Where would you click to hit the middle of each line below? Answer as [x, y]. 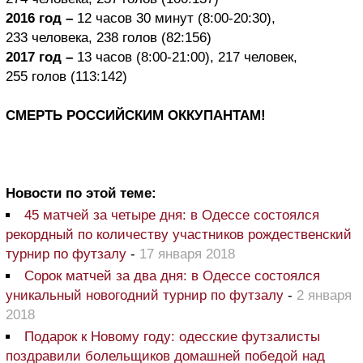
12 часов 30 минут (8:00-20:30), [174, 19]
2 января [324, 296]
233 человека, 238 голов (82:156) [109, 38]
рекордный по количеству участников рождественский [179, 235]
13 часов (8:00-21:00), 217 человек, [185, 58]
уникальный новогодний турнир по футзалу [147, 296]
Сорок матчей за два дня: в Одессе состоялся [172, 276]
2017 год [34, 58]
